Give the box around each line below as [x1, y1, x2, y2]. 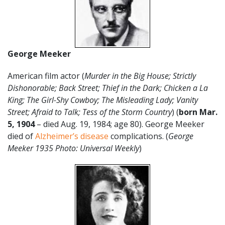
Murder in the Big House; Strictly [84, 70, 196, 81]
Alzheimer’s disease [35, 130, 108, 142]
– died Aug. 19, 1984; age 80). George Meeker [35, 118, 204, 130]
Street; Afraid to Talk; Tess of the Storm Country [8, 106, 172, 118]
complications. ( [108, 130, 168, 142]
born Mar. [179, 106, 217, 118]
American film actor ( [8, 70, 84, 81]
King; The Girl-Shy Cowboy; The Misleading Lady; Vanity [8, 94, 198, 105]
